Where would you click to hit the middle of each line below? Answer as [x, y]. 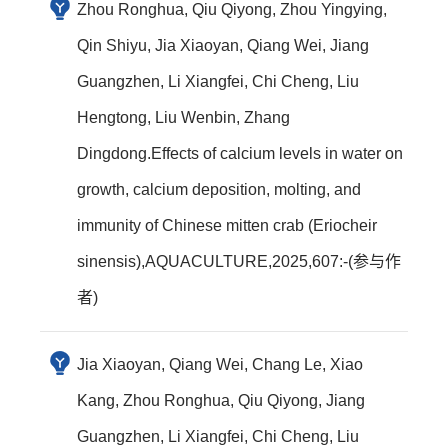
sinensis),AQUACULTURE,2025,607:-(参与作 [239, 261]
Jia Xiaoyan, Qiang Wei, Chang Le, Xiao [220, 364]
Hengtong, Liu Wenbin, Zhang [183, 117]
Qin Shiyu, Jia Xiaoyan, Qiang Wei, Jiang [223, 45]
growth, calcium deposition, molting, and [219, 189]
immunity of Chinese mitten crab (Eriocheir [227, 225]
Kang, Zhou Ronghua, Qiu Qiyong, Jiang [221, 400]
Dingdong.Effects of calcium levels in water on [240, 153]
